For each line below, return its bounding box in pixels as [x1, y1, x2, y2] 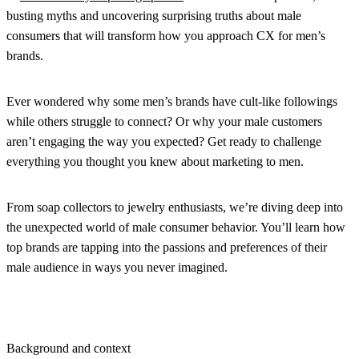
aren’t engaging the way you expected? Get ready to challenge [6, 134, 321, 148]
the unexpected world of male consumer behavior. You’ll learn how [6, 220, 345, 234]
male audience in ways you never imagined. [6, 260, 228, 274]
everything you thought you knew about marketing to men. [6, 154, 304, 168]
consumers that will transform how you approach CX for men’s [6, 28, 325, 42]
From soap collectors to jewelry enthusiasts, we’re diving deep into [6, 200, 343, 214]
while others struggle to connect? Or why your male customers [6, 114, 322, 128]
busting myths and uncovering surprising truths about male [6, 8, 301, 22]
